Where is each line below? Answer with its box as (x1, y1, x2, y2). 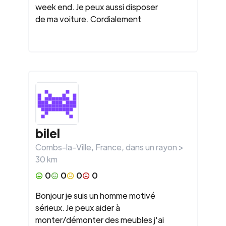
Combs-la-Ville (35, 142, 91, 152)
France (95, 142, 122, 152)
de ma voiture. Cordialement (35, 14, 141, 24)
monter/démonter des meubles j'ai (35, 214, 164, 225)
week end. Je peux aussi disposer (35, 2, 158, 12)
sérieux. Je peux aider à (35, 202, 120, 213)
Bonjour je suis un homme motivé (35, 190, 155, 201)
